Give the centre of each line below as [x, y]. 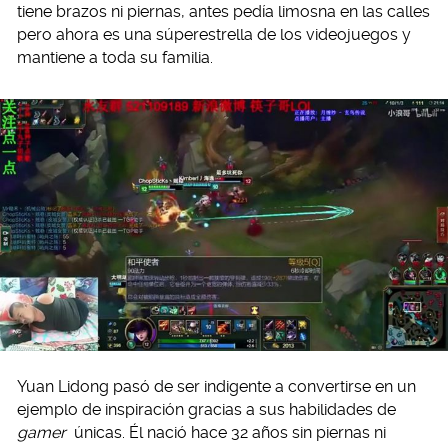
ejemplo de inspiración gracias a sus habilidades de [206, 410]
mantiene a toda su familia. [115, 57]
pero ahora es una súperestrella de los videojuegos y [214, 34]
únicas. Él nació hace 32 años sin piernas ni [227, 433]
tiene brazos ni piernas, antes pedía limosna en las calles [223, 11]
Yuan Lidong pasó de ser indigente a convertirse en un [216, 387]
